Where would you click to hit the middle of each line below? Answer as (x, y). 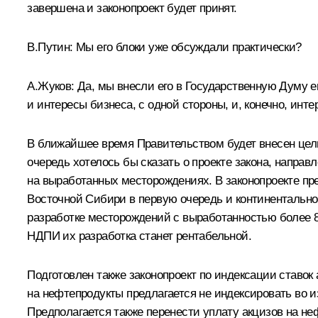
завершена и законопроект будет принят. (132, 9)
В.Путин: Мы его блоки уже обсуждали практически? (164, 48)
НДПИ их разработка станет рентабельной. (139, 236)
